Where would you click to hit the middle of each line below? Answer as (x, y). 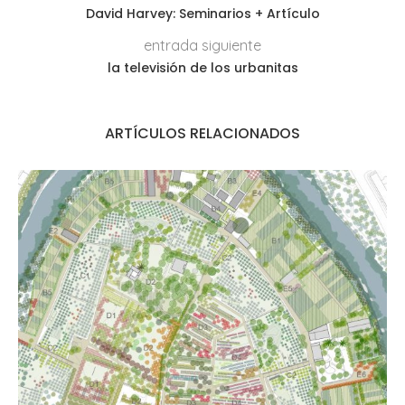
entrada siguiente (202, 45)
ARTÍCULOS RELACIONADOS (202, 133)
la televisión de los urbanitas (202, 67)
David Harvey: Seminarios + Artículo (202, 13)
